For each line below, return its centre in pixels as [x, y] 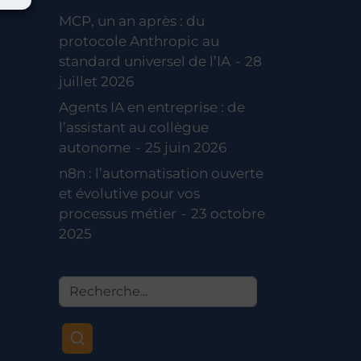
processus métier [118, 213]
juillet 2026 [96, 81]
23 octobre [228, 213]
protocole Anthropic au [139, 41]
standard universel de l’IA [145, 61]
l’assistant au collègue [134, 127]
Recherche [95, 285]
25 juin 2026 [185, 147]
